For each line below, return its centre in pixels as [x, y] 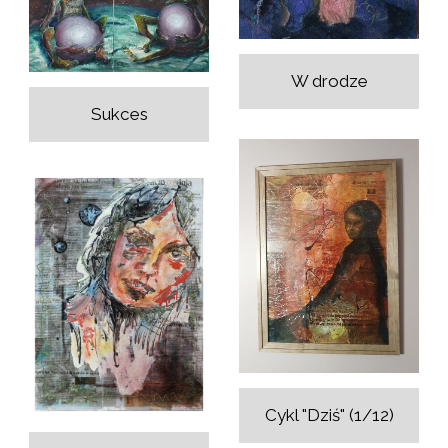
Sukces [119, 113]
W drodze [329, 81]
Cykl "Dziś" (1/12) [329, 415]
